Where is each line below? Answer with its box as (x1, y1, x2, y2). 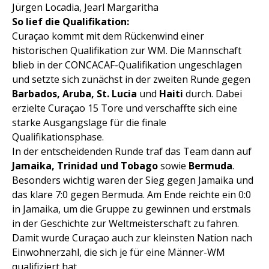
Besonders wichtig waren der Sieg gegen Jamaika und (12, 174, 253, 187)
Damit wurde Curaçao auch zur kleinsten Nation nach (12, 231, 252, 245)
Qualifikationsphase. (12, 130, 104, 144)
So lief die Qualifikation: (12, 15, 129, 29)
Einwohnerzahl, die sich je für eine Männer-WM (12, 246, 225, 259)
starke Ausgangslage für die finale (12, 116, 166, 130)
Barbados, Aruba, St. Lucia (12, 87, 137, 101)
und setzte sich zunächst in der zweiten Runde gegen (12, 73, 250, 86)
